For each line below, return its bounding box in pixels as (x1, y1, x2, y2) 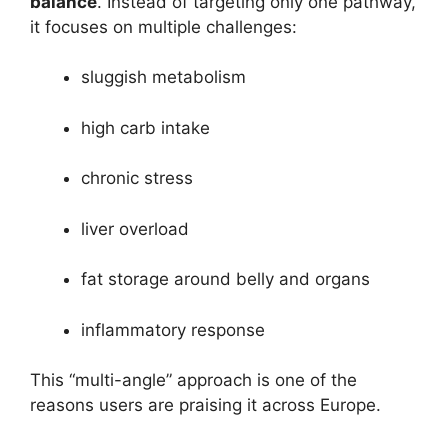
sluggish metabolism (81, 67, 246, 88)
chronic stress (81, 168, 193, 189)
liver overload (81, 218, 189, 239)
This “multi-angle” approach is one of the (30, 370, 357, 391)
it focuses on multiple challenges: (30, 16, 297, 37)
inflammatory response (81, 319, 265, 340)
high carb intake (81, 117, 210, 138)
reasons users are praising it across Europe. (30, 395, 381, 416)
